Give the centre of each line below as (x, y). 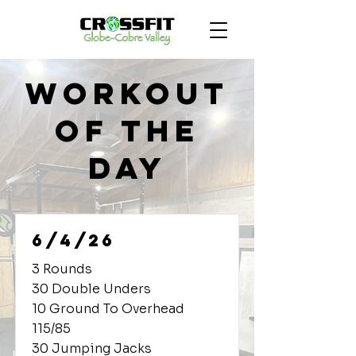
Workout (127, 93)
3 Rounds (62, 269)
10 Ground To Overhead (108, 309)
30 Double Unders (91, 289)
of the (127, 130)
